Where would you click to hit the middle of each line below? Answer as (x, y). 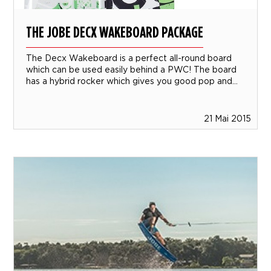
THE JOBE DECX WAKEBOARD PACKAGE (115, 31)
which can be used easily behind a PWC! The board (132, 69)
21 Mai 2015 (227, 118)
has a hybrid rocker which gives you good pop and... (132, 80)
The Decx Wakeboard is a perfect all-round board (129, 57)
